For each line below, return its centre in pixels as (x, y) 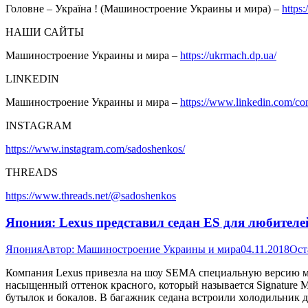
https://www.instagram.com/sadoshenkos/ (95, 149)
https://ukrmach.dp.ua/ (228, 56)
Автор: (59, 249)
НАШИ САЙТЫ (45, 32)
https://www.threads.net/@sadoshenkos (91, 196)
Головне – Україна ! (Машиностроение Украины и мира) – (144, 9)
